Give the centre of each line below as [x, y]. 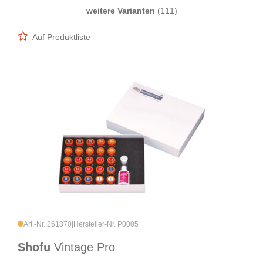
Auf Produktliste [61, 37]
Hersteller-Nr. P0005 [106, 225]
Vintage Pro [85, 247]
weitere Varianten [120, 11]
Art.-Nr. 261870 [48, 225]
